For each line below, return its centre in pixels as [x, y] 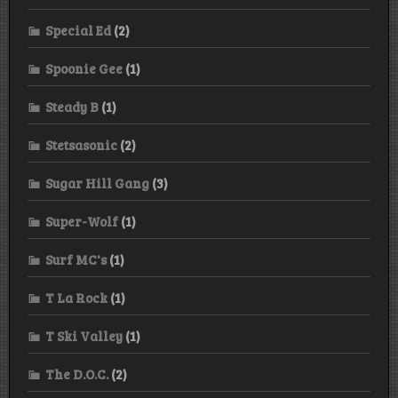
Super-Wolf [82, 221]
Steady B [72, 106]
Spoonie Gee [84, 68]
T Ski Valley [84, 335]
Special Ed [78, 30]
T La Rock [76, 297]
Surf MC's [76, 259]
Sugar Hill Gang [97, 183]
